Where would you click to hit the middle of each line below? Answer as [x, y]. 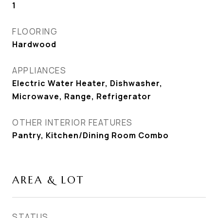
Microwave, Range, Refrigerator [82, 96]
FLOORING [35, 31]
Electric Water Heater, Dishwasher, [87, 83]
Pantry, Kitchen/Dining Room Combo [91, 135]
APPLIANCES [39, 70]
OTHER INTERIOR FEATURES [73, 122]
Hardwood [34, 44]
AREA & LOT [48, 180]
